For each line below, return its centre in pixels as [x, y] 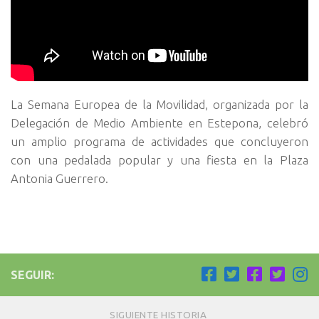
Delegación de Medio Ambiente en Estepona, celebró [159, 122]
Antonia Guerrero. [59, 178]
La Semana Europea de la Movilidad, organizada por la [159, 104]
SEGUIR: [32, 274]
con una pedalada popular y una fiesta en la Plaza [159, 159]
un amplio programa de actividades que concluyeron [159, 141]
